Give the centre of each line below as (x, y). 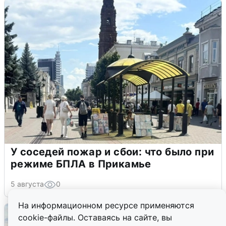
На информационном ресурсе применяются (106, 205)
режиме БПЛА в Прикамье (81, 164)
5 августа (27, 184)
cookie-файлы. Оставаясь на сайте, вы (95, 217)
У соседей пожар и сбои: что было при (112, 152)
